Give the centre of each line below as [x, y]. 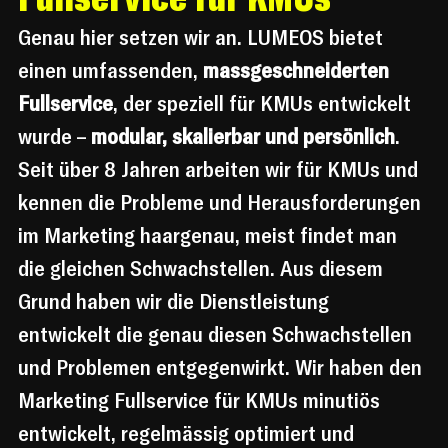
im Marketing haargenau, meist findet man [210, 235]
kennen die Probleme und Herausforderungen [222, 202]
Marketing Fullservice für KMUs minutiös [201, 400]
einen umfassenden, [110, 70]
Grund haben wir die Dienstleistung [176, 301]
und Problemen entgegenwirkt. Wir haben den [222, 367]
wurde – [54, 136]
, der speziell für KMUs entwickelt [264, 103]
